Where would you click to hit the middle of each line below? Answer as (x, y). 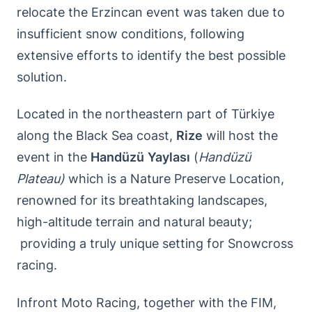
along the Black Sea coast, (96, 135)
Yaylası (169, 157)
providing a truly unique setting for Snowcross (155, 243)
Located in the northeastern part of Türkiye (146, 114)
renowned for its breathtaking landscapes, (142, 200)
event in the (54, 157)
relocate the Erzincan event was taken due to (151, 12)
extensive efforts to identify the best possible (151, 55)
